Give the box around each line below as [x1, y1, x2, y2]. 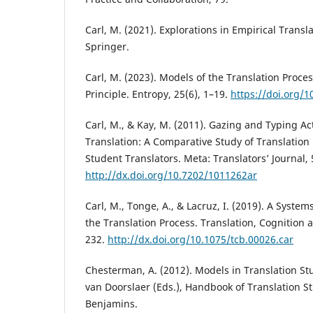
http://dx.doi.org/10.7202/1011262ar [85, 168, 257, 182]
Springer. [85, 39, 129, 53]
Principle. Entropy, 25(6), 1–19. [85, 87, 231, 101]
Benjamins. [85, 296, 138, 310]
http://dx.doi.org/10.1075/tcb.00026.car [108, 232, 293, 246]
